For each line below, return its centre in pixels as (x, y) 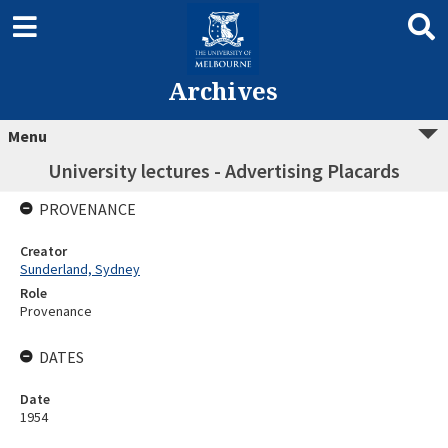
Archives (222, 90)
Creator (43, 251)
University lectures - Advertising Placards (224, 170)
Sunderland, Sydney (80, 269)
